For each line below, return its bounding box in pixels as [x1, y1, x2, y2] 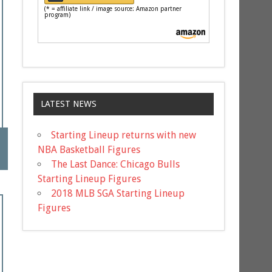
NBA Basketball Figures [38, 144, 141, 156]
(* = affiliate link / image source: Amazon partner [44, 5, 182, 12]
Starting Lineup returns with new [51, 129, 197, 141]
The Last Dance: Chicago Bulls [51, 158, 180, 171]
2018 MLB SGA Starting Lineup [51, 188, 185, 200]
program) [44, 11, 71, 18]
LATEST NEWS [40, 99, 97, 109]
